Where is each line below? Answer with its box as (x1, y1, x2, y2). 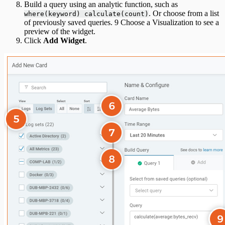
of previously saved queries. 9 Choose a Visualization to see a (24, 18, 219, 27)
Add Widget (43, 36, 85, 45)
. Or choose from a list (149, 9, 219, 18)
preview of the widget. (24, 27, 95, 36)
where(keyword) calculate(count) (24, 10, 149, 18)
